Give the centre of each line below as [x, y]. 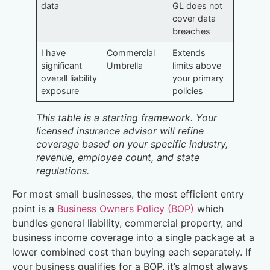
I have [54, 52]
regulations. [63, 170]
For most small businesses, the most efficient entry [128, 194]
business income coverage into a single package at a [133, 237]
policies [188, 90]
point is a [35, 208]
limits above [197, 65]
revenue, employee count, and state [118, 157]
